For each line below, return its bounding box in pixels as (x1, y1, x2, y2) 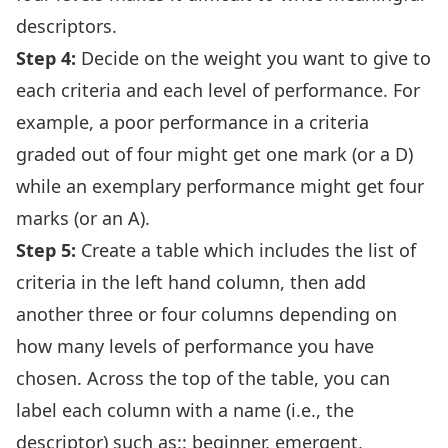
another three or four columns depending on (16, 302, 397, 326)
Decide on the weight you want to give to (76, 46, 431, 70)
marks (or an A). (16, 206, 150, 230)
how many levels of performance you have (16, 334, 374, 358)
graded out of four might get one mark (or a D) (16, 142, 413, 166)
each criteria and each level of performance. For (16, 78, 420, 102)
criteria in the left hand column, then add (16, 270, 366, 294)
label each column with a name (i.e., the (16, 398, 354, 422)
